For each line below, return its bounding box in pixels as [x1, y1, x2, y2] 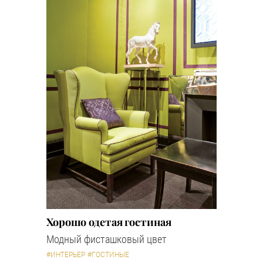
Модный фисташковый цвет [46, 232, 167, 245]
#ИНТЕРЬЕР [46, 250, 85, 259]
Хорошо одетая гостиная [46, 214, 171, 229]
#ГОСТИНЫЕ [87, 250, 129, 259]
